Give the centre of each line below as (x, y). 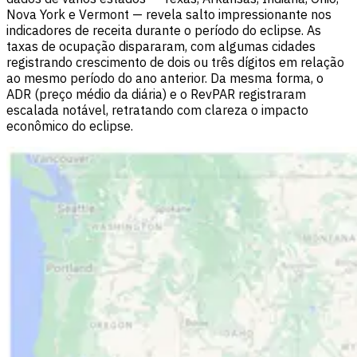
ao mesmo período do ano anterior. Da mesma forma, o (165, 78)
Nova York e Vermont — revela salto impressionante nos (169, 15)
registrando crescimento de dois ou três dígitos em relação (175, 63)
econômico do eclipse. (70, 126)
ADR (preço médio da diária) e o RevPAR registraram (156, 94)
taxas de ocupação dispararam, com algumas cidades (161, 47)
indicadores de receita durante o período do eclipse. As (164, 31)
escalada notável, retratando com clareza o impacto (157, 110)
